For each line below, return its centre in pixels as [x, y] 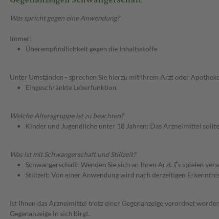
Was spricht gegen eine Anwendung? [65, 18]
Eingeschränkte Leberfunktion [71, 88]
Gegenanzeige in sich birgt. [50, 214]
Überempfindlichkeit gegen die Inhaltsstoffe [91, 49]
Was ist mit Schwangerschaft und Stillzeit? [73, 154]
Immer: [21, 39]
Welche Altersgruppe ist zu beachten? [67, 116]
